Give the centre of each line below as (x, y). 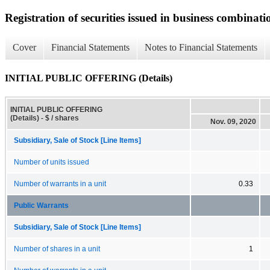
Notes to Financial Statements (201, 48)
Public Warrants (41, 205)
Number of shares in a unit (57, 249)
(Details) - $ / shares (45, 118)
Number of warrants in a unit (60, 184)
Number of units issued (52, 162)
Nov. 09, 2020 (233, 121)
